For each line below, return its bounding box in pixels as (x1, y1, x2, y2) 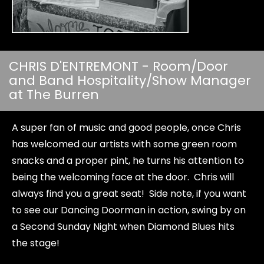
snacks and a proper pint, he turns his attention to (12, 154, 244, 167)
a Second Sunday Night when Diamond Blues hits (12, 220, 235, 233)
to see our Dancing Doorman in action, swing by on (12, 203, 246, 217)
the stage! (12, 236, 60, 250)
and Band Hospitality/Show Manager (9, 71, 251, 90)
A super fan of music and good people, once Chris (12, 121, 241, 134)
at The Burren (9, 85, 99, 104)
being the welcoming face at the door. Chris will (12, 170, 234, 184)
